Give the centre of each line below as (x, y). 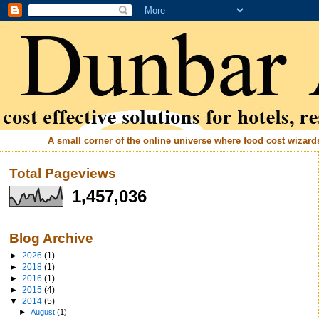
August (44, 312)
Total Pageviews (63, 173)
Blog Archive (51, 239)
